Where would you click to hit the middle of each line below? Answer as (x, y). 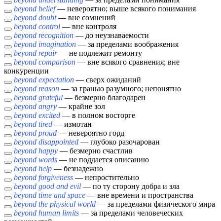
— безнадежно (77, 169)
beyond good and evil (47, 186)
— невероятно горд (91, 133)
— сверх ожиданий (108, 80)
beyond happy (36, 151)
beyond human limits (46, 213)
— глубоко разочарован (119, 142)
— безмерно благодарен (104, 98)
